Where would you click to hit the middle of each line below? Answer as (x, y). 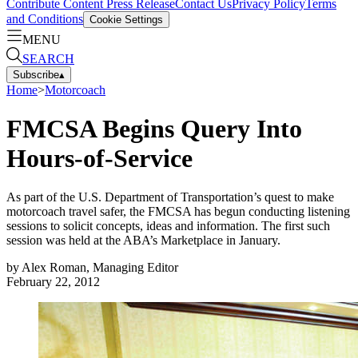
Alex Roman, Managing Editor (100, 268)
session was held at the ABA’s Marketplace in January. (143, 241)
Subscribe (36, 74)
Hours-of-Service (99, 158)
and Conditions (45, 18)
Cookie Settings (126, 19)
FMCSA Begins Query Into (154, 128)
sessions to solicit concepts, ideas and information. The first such (168, 226)
